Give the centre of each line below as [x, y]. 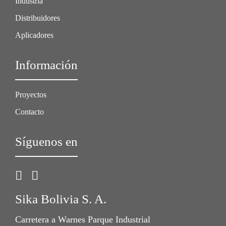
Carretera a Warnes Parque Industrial [83, 220]
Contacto [30, 111]
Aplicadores [34, 35]
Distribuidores [38, 18]
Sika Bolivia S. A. [61, 199]
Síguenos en [46, 141]
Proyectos [31, 94]
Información [46, 65]
